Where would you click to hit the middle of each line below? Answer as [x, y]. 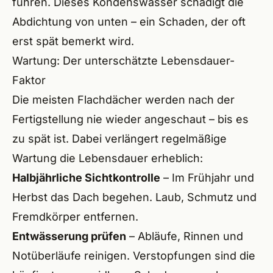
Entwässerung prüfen [69, 236]
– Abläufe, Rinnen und [185, 236]
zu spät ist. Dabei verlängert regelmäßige [119, 139]
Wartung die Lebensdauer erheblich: [108, 158]
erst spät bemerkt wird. [73, 41]
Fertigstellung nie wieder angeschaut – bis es [130, 119]
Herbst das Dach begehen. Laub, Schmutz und [134, 197]
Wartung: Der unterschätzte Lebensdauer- [123, 61]
